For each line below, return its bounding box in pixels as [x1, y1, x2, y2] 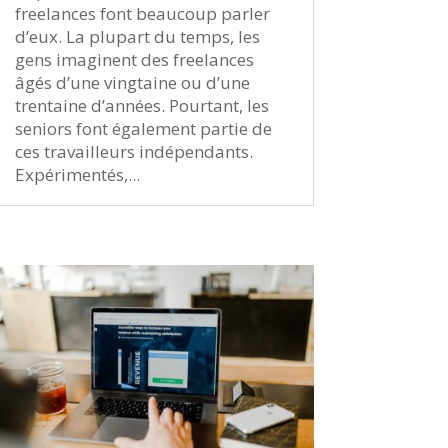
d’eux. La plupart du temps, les [14, 24, 260, 48]
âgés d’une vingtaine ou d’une [14, 70, 250, 94]
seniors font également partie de [14, 116, 272, 140]
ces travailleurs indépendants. [14, 139, 253, 163]
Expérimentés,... [14, 162, 140, 186]
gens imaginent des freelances [14, 47, 254, 71]
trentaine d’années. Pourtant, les [14, 93, 269, 117]
